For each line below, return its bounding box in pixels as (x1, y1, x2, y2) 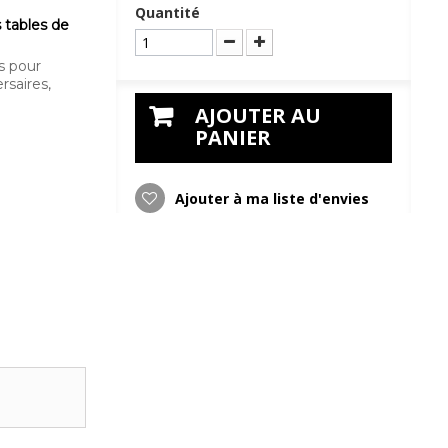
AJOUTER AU (194, 102, 321, 129)
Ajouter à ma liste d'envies (170, 189, 369, 208)
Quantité (134, 3, 200, 22)
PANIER (194, 124, 271, 151)
